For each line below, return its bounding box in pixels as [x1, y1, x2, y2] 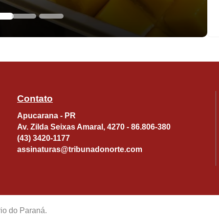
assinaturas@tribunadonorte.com [17, 145, 142, 153]
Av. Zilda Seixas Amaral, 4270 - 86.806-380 [17, 122, 171, 131]
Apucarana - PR [17, 111, 76, 120]
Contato [17, 93, 53, 104]
